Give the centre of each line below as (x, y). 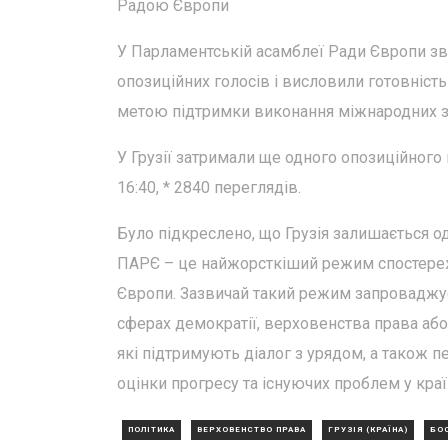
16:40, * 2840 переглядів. (209, 188)
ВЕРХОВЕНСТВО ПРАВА (251, 430)
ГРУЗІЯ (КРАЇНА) (368, 430)
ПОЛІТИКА (151, 430)
